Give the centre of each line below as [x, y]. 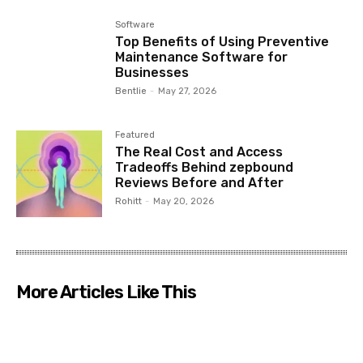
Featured [135, 135]
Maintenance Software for [202, 58]
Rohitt [129, 202]
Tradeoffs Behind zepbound [205, 168]
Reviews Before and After [200, 183]
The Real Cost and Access [199, 152]
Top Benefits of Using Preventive [222, 42]
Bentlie [131, 92]
